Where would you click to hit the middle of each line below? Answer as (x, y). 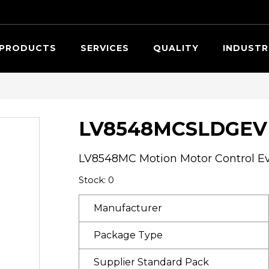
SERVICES (104, 48)
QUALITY (176, 48)
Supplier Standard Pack (151, 262)
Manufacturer (128, 208)
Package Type (128, 235)
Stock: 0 (96, 180)
